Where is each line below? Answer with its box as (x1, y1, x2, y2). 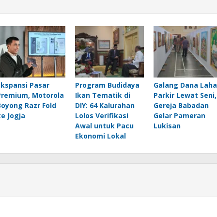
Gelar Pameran (153, 111, 205, 121)
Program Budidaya (75, 80, 139, 90)
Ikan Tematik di (75, 91, 130, 100)
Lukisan (153, 121, 181, 131)
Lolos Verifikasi (75, 111, 128, 121)
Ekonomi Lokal (75, 131, 126, 141)
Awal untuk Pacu (75, 121, 134, 131)
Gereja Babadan (153, 101, 209, 110)
